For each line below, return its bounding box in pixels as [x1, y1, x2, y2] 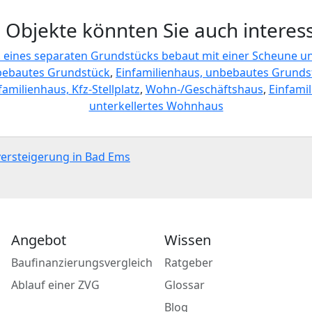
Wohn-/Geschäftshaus [145, 81, 263, 97]
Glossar [164, 277, 205, 292]
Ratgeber [164, 255, 213, 270]
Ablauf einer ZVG [10, 277, 100, 292]
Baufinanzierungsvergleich [10, 255, 153, 270]
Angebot [10, 231, 66, 249]
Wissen [164, 231, 211, 249]
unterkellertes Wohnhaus [88, 98, 224, 114]
